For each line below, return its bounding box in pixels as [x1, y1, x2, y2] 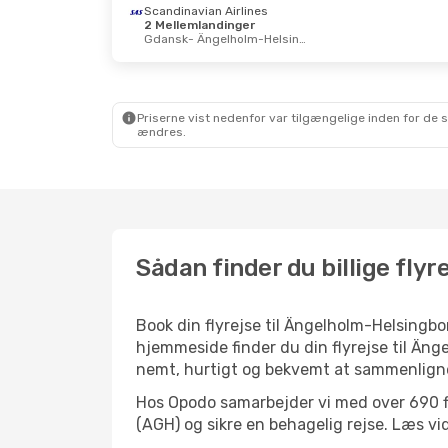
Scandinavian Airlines [144, 4, 268, 18]
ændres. [137, 125, 186, 139]
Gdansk [144, 32, 188, 46]
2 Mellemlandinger [144, 18, 255, 32]
